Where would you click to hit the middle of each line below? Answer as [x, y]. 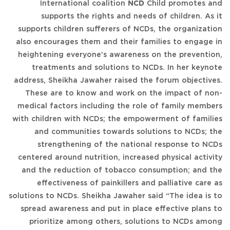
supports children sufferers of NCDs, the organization [120, 29]
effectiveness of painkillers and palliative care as [130, 183]
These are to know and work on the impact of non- [124, 93]
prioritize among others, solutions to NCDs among [126, 222]
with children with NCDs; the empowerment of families [117, 119]
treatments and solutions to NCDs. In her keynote [127, 68]
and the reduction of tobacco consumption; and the [122, 170]
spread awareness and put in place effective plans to [121, 209]
